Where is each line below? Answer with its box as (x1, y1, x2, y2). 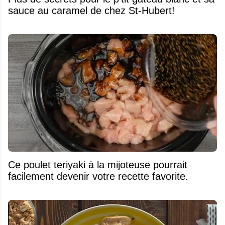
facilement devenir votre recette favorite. (8, 170, 188, 182)
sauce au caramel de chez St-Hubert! (8, 5, 175, 16)
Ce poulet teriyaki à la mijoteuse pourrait (8, 159, 187, 170)
